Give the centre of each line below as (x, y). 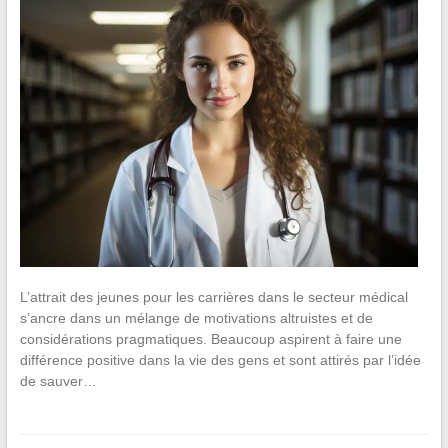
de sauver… (58, 381)
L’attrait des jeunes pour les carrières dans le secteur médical (213, 297)
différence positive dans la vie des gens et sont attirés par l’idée (220, 360)
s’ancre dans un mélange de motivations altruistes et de (196, 318)
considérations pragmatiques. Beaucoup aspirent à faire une (210, 339)
